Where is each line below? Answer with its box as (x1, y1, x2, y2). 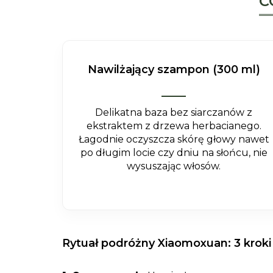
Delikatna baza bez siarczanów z (95, 107, 253, 118)
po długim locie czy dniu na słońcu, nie (80, 147, 268, 158)
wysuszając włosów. (127, 160, 221, 172)
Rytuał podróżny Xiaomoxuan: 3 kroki (62, 236, 271, 250)
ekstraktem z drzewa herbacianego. (86, 120, 261, 132)
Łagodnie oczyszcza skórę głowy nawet (78, 133, 269, 145)
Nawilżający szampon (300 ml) (87, 63, 260, 76)
